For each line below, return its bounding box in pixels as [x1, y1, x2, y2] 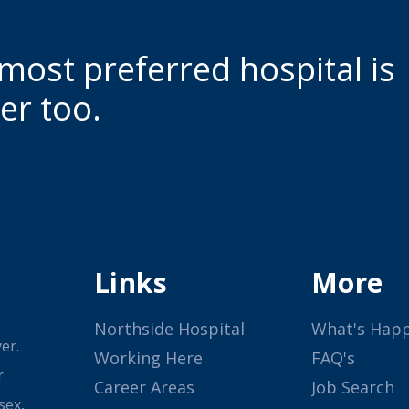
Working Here [93, 347, 203, 369]
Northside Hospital [93, 318, 245, 340]
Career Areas [93, 376, 194, 398]
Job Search [310, 376, 394, 398]
